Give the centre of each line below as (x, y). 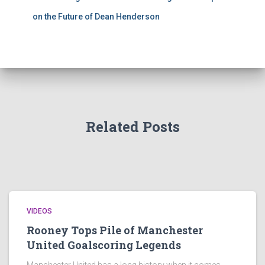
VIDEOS (39, 211)
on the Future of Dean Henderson (96, 17)
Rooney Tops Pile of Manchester (115, 230)
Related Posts (132, 127)
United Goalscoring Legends (104, 245)
